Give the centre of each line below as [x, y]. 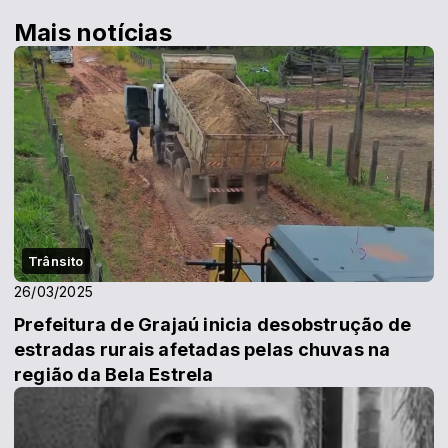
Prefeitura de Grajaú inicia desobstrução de [213, 324]
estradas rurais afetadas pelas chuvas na [202, 349]
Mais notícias [93, 32]
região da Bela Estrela [114, 374]
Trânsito [56, 260]
